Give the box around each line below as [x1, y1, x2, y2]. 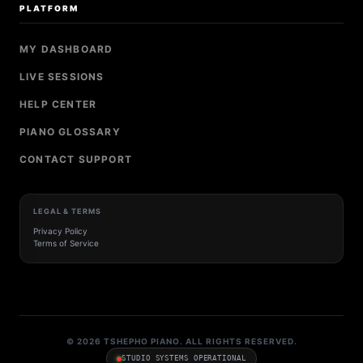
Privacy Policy [33, 226, 88, 236]
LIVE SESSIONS [19, 70, 105, 83]
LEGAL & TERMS [33, 207, 101, 216]
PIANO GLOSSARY [19, 126, 121, 138]
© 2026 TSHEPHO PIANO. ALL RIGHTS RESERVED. [66, 336, 297, 346]
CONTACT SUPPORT [19, 153, 132, 165]
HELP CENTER [19, 98, 97, 110]
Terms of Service [33, 238, 99, 248]
